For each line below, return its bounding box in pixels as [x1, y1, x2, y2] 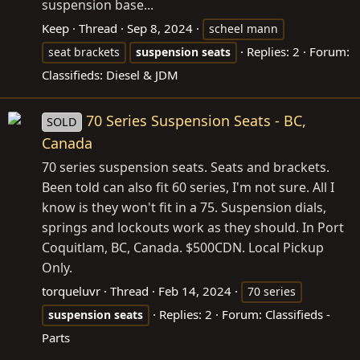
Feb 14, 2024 [158, 283, 231, 300]
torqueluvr [42, 283, 100, 300]
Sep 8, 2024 [127, 20, 193, 37]
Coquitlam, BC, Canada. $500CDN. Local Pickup [42, 239, 324, 257]
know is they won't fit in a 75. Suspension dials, [42, 198, 326, 217]
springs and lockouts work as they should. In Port [42, 219, 344, 237]
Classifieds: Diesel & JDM [42, 67, 178, 84]
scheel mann [209, 21, 278, 37]
